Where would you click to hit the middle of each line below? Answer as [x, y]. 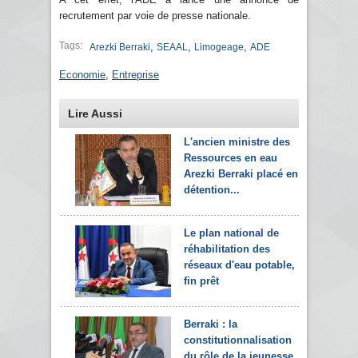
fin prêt [201, 280]
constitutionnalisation [238, 340]
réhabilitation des [227, 249]
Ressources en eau [231, 157]
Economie [82, 74]
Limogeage [219, 47]
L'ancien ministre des [237, 141]
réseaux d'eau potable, [239, 265]
